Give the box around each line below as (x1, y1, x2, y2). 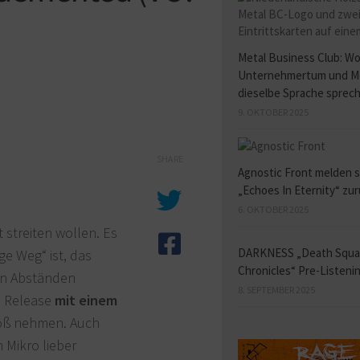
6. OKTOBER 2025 (238, 203, 309, 216)
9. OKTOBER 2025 (238, 106, 309, 119)
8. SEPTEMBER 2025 (238, 284, 315, 297)
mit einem (55, 291, 117, 310)
